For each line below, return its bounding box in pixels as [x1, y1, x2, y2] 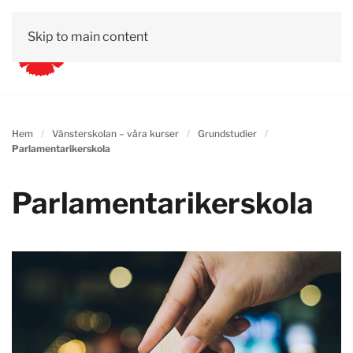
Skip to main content [28, 29, 148, 44]
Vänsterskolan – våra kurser [52, 128, 179, 139]
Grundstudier [198, 128, 257, 139]
